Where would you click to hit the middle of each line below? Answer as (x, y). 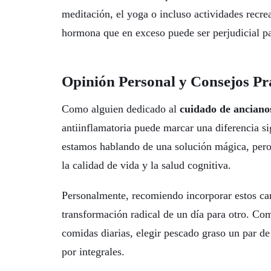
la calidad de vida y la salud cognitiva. (146, 165)
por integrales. (93, 252)
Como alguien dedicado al (121, 109)
